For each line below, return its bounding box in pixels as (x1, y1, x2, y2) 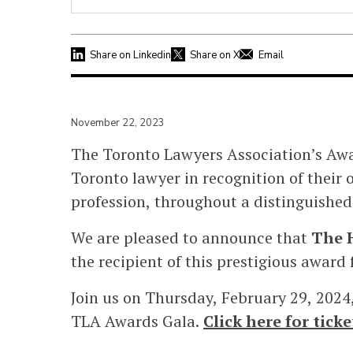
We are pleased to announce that (71, 226, 311, 248)
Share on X (190, 47, 240, 62)
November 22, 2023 (71, 115, 165, 130)
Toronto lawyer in (71, 166, 203, 188)
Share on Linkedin (90, 47, 171, 62)
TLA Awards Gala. (71, 310, 203, 332)
